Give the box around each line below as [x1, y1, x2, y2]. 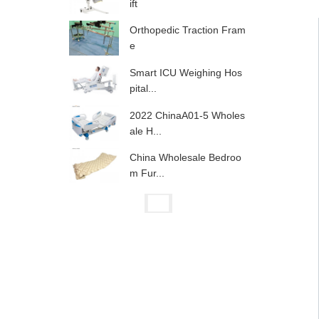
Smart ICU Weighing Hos [130, 67, 242, 79]
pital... [130, 83, 157, 95]
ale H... [130, 125, 162, 137]
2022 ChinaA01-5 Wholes [130, 109, 245, 121]
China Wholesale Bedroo [130, 152, 241, 164]
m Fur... [130, 167, 164, 179]
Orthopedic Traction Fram [130, 24, 246, 36]
